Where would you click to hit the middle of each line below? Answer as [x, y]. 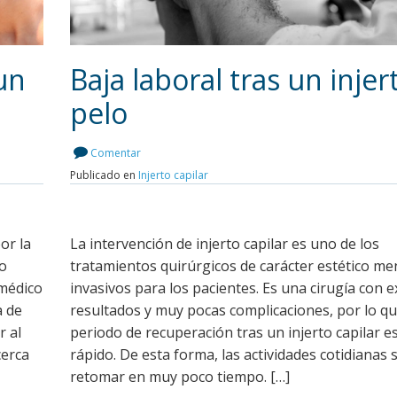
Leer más [261, 151]
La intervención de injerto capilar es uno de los [225, 243]
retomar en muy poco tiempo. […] [180, 376]
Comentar [116, 152]
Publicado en [104, 175]
